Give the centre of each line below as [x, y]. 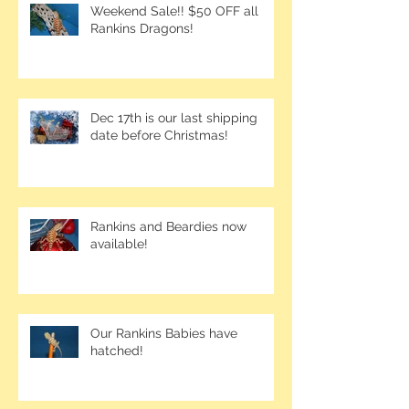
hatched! [117, 351]
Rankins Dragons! [142, 29]
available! [119, 244]
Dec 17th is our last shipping [174, 118]
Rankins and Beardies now [168, 227]
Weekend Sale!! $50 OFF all [174, 11]
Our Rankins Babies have [164, 334]
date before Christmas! [159, 136]
